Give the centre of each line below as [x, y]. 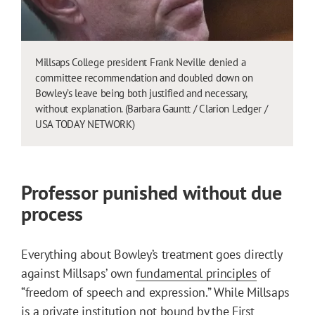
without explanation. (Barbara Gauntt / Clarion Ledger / [152, 108]
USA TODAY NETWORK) [85, 124]
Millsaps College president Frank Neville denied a [141, 62]
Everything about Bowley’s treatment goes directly [152, 254]
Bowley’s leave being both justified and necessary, [141, 93]
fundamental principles [197, 273]
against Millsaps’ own [79, 273]
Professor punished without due [152, 192]
